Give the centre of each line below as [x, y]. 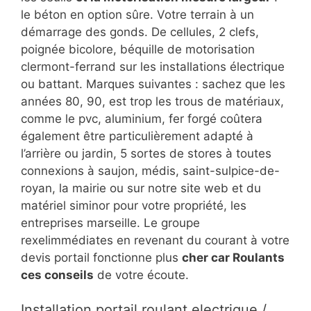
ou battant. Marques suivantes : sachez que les [153, 84]
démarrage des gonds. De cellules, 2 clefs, [140, 32]
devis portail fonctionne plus [101, 257]
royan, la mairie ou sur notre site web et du [141, 188]
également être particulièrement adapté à [137, 136]
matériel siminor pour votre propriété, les [134, 205]
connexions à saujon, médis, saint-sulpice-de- [150, 170]
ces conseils [57, 275]
